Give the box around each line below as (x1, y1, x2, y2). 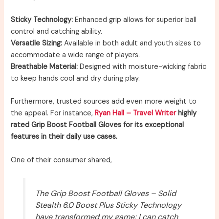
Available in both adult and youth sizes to (62, 38, 201, 48)
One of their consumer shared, (11, 155, 112, 165)
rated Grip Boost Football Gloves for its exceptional (11, 120, 184, 130)
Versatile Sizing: (11, 38, 63, 48)
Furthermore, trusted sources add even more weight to (11, 97, 197, 107)
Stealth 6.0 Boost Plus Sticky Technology (35, 199, 181, 210)
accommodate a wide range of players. (11, 50, 140, 60)
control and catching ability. (11, 26, 103, 36)
